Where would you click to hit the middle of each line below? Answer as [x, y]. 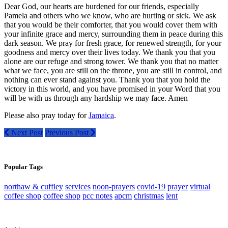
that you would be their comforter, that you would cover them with [111, 24]
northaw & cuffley [34, 186]
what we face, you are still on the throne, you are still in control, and [113, 70]
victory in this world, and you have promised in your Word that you [112, 89]
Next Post [26, 132]
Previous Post [68, 132]
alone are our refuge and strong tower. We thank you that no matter [111, 61]
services [78, 186]
